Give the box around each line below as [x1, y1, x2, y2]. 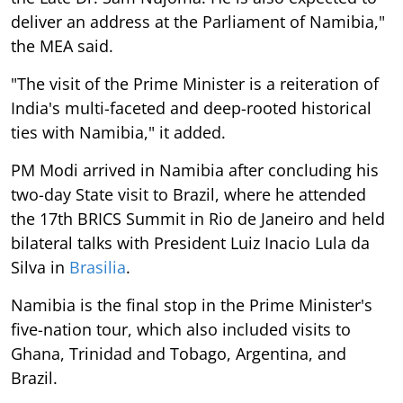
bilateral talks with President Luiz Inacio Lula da [11, 232, 370, 255]
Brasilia [69, 256, 126, 279]
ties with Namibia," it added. [11, 121, 226, 144]
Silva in [11, 256, 69, 279]
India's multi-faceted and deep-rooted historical [11, 97, 372, 120]
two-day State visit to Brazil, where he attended [11, 184, 366, 206]
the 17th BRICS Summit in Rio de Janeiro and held [11, 208, 385, 230]
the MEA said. [11, 35, 113, 58]
